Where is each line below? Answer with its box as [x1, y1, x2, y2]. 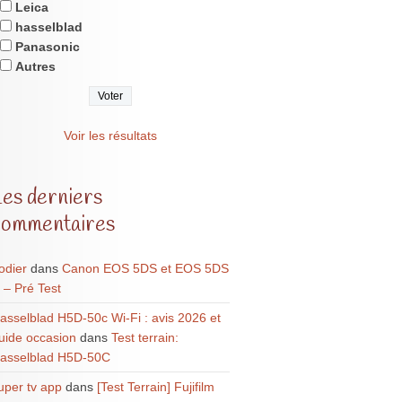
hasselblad [14, 20, 83, 35]
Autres [14, 59, 56, 74]
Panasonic [14, 39, 80, 55]
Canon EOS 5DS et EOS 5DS [61, 261, 229, 276]
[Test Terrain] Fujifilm [96, 380, 214, 395]
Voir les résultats [63, 128, 157, 144]
